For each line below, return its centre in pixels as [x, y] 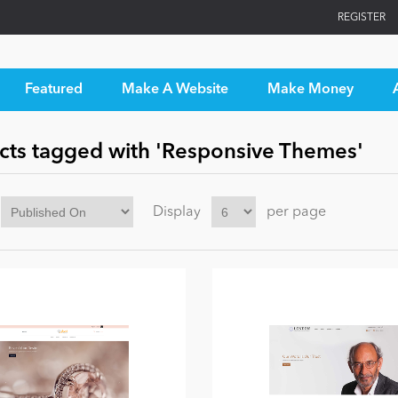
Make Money [310, 90]
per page [296, 212]
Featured [53, 90]
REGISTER [362, 17]
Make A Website [175, 90]
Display [176, 212]
